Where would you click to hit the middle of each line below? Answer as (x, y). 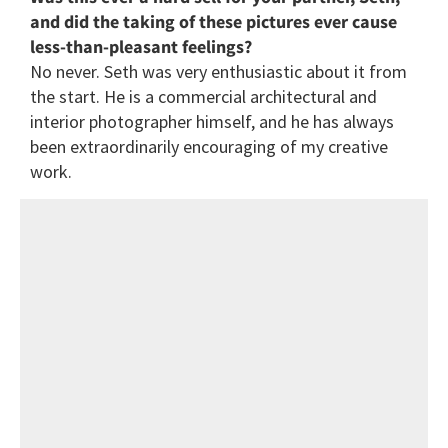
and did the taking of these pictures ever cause (213, 22)
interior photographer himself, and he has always (212, 122)
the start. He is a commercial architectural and (203, 97)
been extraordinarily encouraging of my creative (209, 147)
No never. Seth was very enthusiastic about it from (218, 72)
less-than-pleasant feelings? (141, 47)
